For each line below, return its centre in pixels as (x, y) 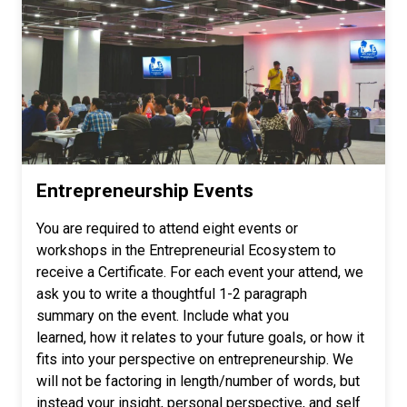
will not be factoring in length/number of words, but (198, 381)
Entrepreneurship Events (145, 190)
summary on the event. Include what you (163, 315)
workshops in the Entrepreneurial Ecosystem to (186, 250)
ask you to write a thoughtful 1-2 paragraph (172, 293)
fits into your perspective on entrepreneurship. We (195, 359)
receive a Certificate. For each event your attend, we (200, 272)
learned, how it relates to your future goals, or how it (200, 337)
